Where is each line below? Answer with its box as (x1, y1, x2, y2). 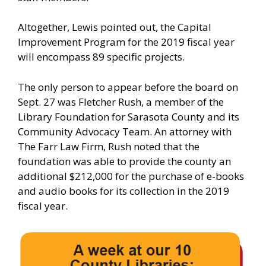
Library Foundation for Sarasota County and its (18, 109, 239, 123)
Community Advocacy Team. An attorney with (18, 124, 232, 138)
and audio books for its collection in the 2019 (18, 183, 229, 198)
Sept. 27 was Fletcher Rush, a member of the (18, 94, 224, 109)
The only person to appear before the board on (18, 80, 238, 94)
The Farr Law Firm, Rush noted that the (18, 139, 199, 153)
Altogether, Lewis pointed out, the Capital (18, 20, 211, 34)
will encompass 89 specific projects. (18, 50, 185, 64)
